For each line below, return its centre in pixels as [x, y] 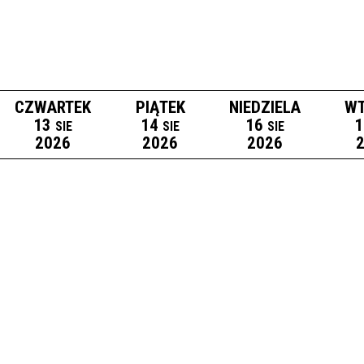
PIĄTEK [160, 107]
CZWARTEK [53, 107]
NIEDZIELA [264, 107]
